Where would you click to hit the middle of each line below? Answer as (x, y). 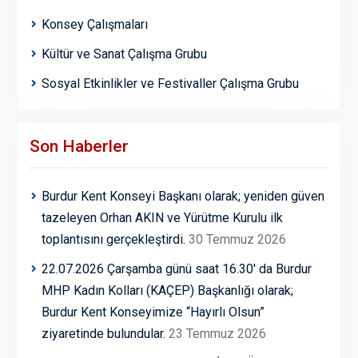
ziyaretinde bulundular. (103, 334)
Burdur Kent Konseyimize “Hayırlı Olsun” (153, 312)
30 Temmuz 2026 (237, 240)
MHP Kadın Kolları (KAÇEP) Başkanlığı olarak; (167, 291)
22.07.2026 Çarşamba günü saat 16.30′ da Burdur (176, 269)
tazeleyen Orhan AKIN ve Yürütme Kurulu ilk (162, 218)
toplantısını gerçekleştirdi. (113, 240)
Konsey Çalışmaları (94, 25)
